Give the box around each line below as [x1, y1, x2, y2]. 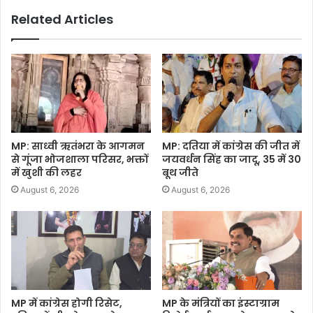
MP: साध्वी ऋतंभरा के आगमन [11, 139, 145, 154]
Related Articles [11, 10, 113, 29]
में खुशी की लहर [11, 166, 82, 180]
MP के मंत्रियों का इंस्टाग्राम [162, 296, 279, 311]
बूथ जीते [162, 166, 198, 180]
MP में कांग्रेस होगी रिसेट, [11, 296, 122, 311]
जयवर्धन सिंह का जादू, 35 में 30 [162, 152, 301, 167]
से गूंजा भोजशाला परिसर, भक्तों [11, 152, 148, 167]
